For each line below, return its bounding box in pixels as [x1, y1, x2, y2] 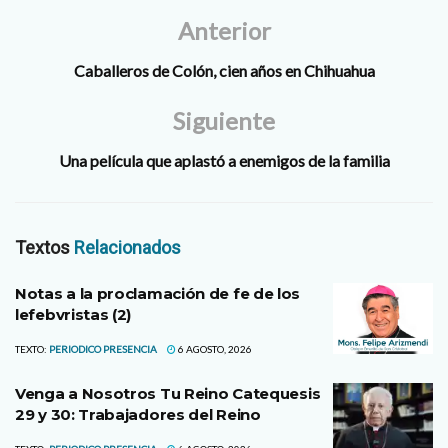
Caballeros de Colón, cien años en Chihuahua [73, 60, 375, 80]
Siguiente [173, 105, 275, 135]
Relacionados [74, 236, 181, 258]
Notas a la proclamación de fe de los [15, 283, 301, 303]
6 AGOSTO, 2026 [176, 342, 252, 355]
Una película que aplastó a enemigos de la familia [58, 150, 390, 170]
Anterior [177, 15, 271, 45]
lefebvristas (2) [15, 304, 132, 324]
